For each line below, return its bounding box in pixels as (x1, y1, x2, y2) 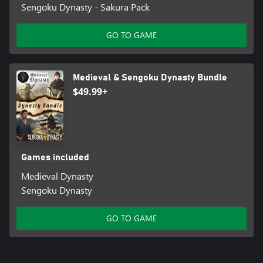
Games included (21, 153, 89, 163)
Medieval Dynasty (21, 170, 93, 183)
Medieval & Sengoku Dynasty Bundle (73, 73, 227, 83)
